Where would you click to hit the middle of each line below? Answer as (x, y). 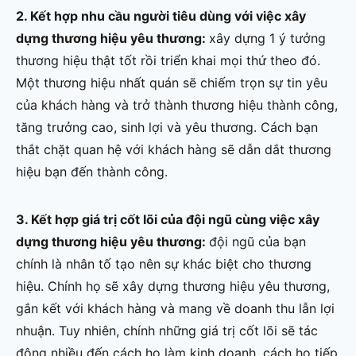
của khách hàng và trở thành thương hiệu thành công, (177, 105)
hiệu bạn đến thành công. (92, 172)
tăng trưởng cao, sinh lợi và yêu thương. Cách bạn (167, 128)
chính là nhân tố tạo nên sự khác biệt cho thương (164, 264)
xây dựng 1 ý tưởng (267, 39)
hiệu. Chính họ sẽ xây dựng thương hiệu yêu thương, (173, 286)
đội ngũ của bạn (257, 242)
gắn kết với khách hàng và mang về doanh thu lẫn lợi (175, 309)
